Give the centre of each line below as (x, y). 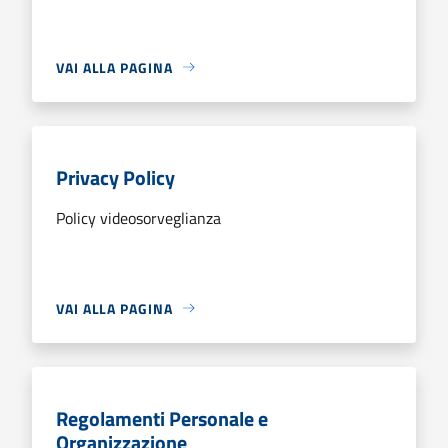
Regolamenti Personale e (162, 418)
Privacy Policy (115, 177)
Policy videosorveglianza (138, 217)
